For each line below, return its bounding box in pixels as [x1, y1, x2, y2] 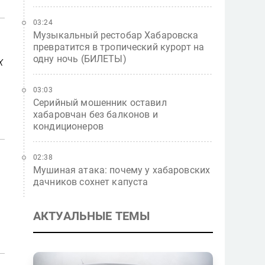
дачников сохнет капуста [33, 176, 148, 188]
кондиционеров [33, 121, 104, 132]
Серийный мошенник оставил [33, 97, 167, 108]
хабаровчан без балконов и [33, 109, 158, 120]
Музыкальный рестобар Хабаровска [33, 30, 199, 41]
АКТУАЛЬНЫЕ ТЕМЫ [33, 209, 150, 223]
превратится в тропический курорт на [33, 41, 205, 53]
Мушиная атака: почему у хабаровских [33, 164, 211, 176]
